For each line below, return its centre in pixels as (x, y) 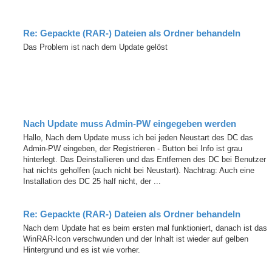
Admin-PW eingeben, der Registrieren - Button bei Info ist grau (133, 148)
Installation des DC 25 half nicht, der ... (92, 181)
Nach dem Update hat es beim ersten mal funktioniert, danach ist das (145, 228)
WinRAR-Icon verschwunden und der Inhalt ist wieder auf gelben (136, 239)
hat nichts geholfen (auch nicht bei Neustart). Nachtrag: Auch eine (139, 170)
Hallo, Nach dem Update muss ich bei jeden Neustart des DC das (138, 137)
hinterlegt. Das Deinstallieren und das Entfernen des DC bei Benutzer (144, 159)
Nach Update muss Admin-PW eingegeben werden (130, 124)
